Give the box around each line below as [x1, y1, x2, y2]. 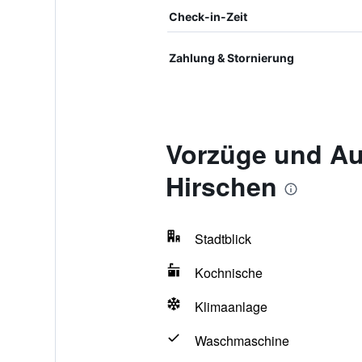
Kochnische [194, 263, 263, 282]
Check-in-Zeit [168, 10, 247, 23]
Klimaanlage [194, 297, 267, 316]
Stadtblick [194, 229, 251, 248]
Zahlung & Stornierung [168, 51, 294, 65]
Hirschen [165, 167, 277, 204]
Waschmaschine [194, 331, 289, 350]
